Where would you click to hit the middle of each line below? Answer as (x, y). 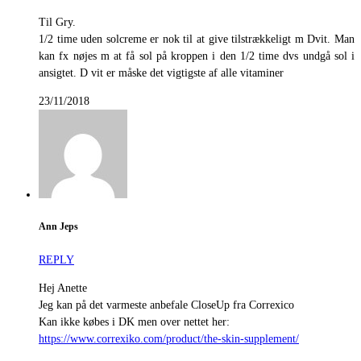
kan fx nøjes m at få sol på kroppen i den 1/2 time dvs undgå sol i (197, 56)
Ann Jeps (58, 227)
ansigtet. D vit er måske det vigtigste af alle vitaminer (161, 73)
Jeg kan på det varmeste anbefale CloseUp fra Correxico (166, 305)
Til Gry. (57, 23)
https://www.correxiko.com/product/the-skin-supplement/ (169, 338)
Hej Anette (63, 288)
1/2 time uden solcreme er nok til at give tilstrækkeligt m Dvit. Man (197, 39)
